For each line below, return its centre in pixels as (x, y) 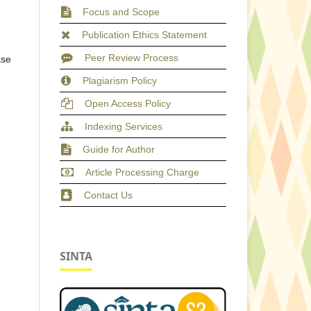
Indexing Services (124, 127)
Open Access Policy (128, 104)
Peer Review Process (132, 58)
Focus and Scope (121, 12)
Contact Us (108, 195)
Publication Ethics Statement (144, 35)
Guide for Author (119, 150)
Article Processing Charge (142, 173)
